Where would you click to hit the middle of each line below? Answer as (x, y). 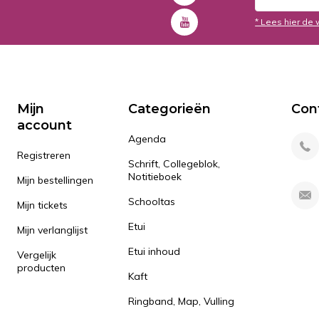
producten (42, 268)
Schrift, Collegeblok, (174, 164)
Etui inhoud (154, 251)
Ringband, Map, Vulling (181, 301)
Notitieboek (155, 177)
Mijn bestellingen (56, 180)
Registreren (44, 155)
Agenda (147, 139)
